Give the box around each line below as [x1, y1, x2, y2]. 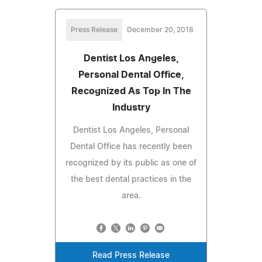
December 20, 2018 [127, 26, 194, 33]
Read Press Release [92, 251, 170, 260]
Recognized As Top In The [71, 86, 191, 96]
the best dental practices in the [71, 175, 191, 184]
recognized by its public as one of [65, 158, 196, 167]
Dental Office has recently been [70, 142, 192, 151]
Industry [112, 102, 150, 112]
